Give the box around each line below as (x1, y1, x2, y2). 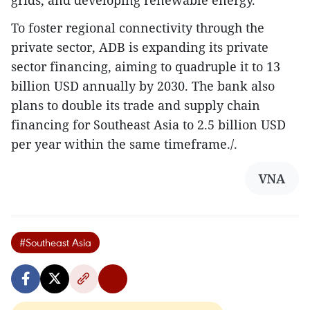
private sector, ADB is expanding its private (11, 39, 268, 56)
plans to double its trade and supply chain (11, 97, 260, 114)
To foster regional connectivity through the (11, 19, 264, 37)
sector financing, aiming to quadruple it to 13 (11, 58, 280, 75)
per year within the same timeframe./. (11, 136, 237, 153)
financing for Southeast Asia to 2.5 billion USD (11, 116, 286, 134)
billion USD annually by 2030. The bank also (11, 77, 275, 95)
